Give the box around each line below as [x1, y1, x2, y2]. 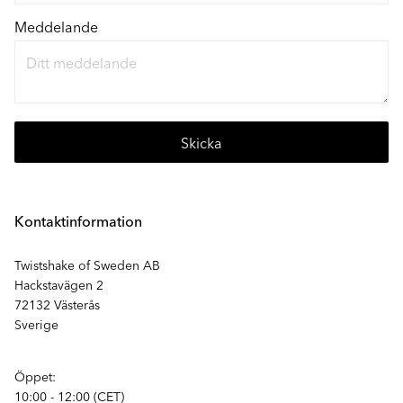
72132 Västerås [14, 295, 100, 313]
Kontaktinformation [14, 210, 142, 230]
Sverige [14, 315, 58, 333]
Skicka [181, 132, 222, 152]
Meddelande [14, 16, 98, 36]
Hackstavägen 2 [14, 275, 103, 293]
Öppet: [14, 367, 56, 385]
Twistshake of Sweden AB [14, 255, 160, 273]
